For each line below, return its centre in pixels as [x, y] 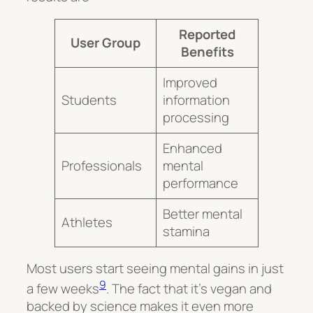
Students [89, 100]
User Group [105, 42]
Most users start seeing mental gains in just [155, 269]
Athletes [87, 222]
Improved [190, 82]
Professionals [102, 165]
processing [196, 117]
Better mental [203, 213]
